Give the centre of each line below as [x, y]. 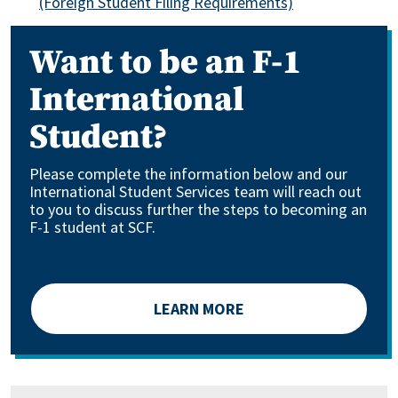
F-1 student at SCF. [92, 227]
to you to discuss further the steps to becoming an [198, 209]
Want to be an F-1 [165, 63]
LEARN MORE [199, 309]
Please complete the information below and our [188, 174]
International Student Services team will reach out [195, 191]
